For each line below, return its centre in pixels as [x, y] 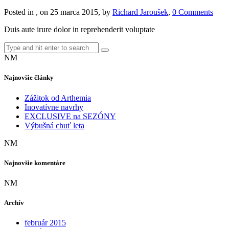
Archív [14, 203]
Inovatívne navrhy [54, 107]
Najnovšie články [29, 78]
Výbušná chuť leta [54, 125]
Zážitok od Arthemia [58, 98]
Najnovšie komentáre [35, 163]
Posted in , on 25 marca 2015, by [58, 12]
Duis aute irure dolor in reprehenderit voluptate [79, 30]
